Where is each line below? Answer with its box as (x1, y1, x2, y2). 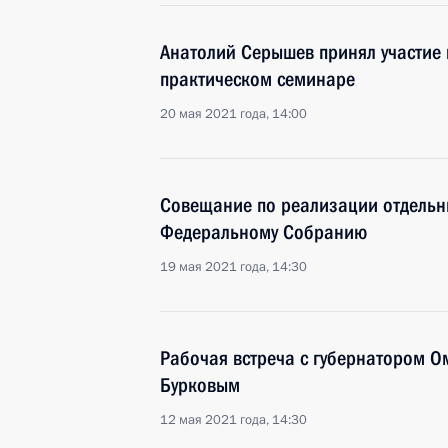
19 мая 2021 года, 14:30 (160, 258, 307, 276)
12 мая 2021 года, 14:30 (160, 411, 307, 429)
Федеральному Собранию (160, 220, 367, 244)
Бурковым (160, 373, 240, 397)
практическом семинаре (160, 67, 355, 91)
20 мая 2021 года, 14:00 (160, 105, 307, 123)
